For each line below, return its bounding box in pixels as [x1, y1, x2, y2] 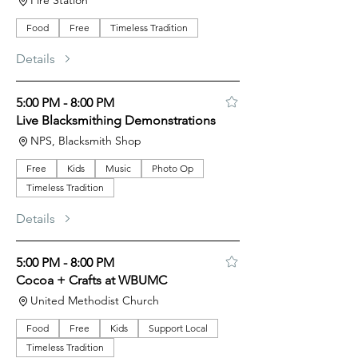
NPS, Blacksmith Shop [30, 133, 141, 148]
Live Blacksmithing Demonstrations [16, 113, 216, 128]
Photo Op [152, 162, 193, 174]
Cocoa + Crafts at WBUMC [16, 272, 167, 288]
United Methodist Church [30, 293, 159, 308]
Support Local [149, 322, 208, 334]
